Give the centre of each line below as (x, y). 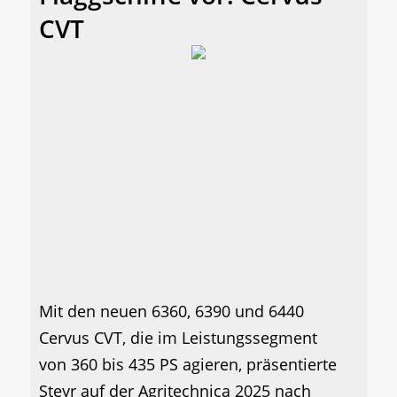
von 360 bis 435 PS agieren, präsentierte (188, 364)
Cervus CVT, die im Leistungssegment (178, 337)
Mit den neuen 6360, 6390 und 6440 (171, 311)
